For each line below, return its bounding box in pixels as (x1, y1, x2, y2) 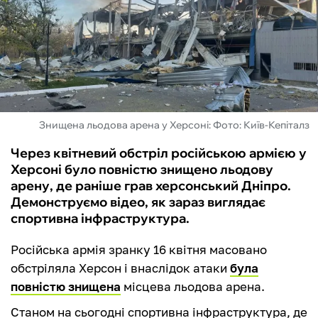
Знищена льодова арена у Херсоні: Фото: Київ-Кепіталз (39, 119, 309, 132)
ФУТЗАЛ (14, 18, 70, 35)
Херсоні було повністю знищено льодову (11, 161, 273, 178)
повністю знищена (11, 279, 121, 295)
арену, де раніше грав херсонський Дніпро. (11, 177, 291, 194)
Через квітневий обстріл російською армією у (11, 145, 307, 162)
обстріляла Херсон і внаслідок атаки (11, 261, 230, 276)
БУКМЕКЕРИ (14, 95, 96, 112)
